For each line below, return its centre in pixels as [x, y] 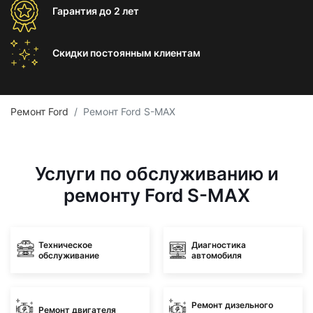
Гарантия [76, 11]
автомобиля [217, 255]
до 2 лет [119, 11]
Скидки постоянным [103, 53]
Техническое [65, 245]
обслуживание [69, 255]
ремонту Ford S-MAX [156, 195]
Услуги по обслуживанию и [156, 174]
